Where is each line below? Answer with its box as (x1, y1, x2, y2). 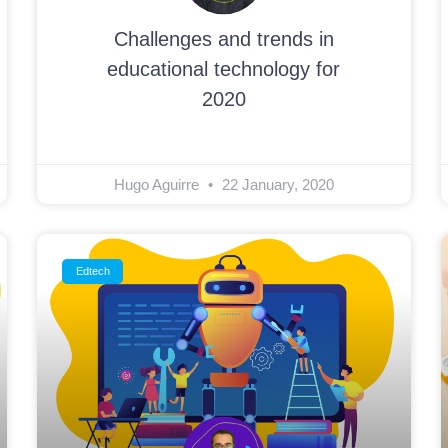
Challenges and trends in (113, 28, 334, 51)
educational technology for (107, 58, 341, 81)
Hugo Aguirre (113, 176, 203, 194)
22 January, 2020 (217, 176, 334, 194)
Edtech (75, 265, 110, 278)
